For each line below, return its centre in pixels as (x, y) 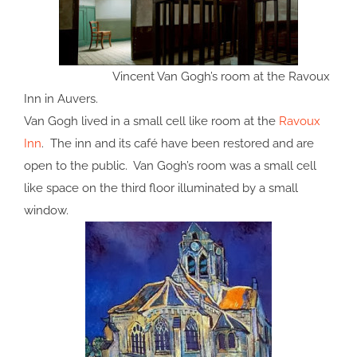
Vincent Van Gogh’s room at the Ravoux (177, 77)
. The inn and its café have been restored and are (178, 144)
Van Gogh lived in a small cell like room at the (151, 122)
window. (46, 211)
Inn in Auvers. (61, 99)
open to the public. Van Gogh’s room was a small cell (170, 166)
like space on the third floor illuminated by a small (161, 188)
